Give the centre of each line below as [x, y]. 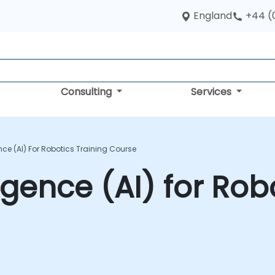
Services [212, 92]
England [213, 16]
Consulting [87, 92]
